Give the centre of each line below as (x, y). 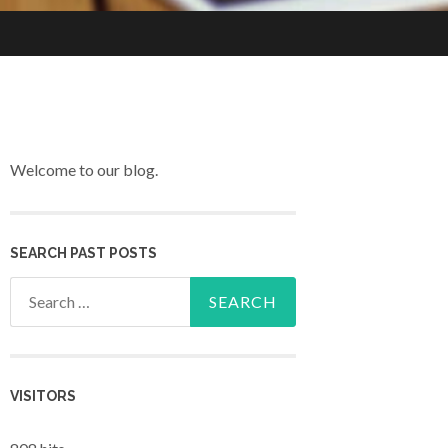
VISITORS (43, 396)
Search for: (47, 290)
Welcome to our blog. (84, 170)
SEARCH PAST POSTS (83, 252)
